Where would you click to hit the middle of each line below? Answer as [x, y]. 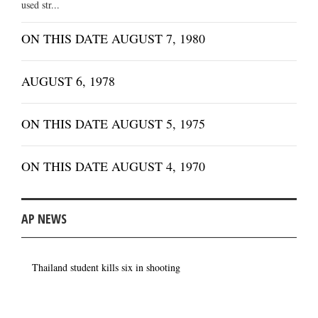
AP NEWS [44, 219]
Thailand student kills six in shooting [106, 268]
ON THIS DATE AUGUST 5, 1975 [113, 124]
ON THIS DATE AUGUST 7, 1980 [113, 39]
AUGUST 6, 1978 [68, 81]
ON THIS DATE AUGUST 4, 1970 [113, 166]
